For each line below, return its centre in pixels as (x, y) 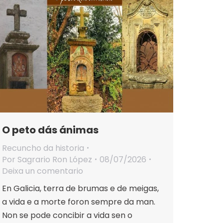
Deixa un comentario (43, 171)
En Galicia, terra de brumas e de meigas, (80, 188)
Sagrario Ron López (55, 159)
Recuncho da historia (43, 148)
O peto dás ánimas (50, 130)
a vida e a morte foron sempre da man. (79, 202)
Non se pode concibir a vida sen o (67, 215)
